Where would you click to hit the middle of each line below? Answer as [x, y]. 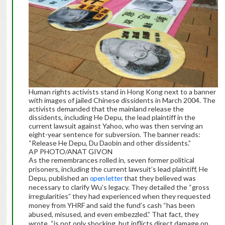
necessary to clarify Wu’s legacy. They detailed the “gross [119, 187]
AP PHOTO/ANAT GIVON [70, 152]
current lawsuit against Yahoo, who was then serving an [116, 126]
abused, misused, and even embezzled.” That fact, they [114, 214]
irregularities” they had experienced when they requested [119, 196]
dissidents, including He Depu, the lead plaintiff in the [112, 118]
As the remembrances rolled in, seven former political [111, 160]
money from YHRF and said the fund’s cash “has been [111, 205]
